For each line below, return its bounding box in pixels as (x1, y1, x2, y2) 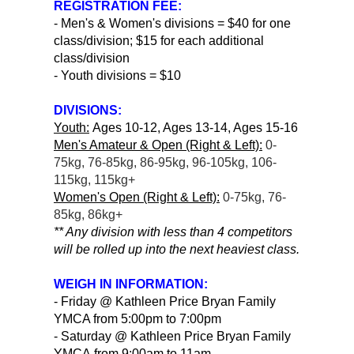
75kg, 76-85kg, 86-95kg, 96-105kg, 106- (54, 155, 277, 169)
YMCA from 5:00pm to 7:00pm (54, 311, 221, 326)
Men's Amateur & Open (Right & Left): (54, 137, 262, 152)
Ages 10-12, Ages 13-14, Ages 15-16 (89, 120, 298, 134)
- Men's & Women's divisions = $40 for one (54, 16, 291, 30)
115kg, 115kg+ (54, 172, 138, 186)
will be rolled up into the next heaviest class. (54, 242, 299, 256)
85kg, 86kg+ (54, 207, 122, 221)
